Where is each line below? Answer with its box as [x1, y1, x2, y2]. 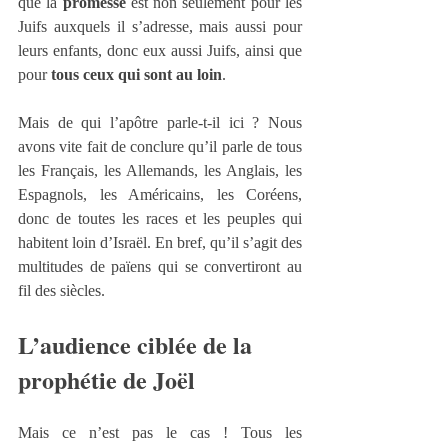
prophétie [18, 361, 123, 397]
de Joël [123, 361, 195, 397]
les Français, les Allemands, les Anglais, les [18, 161, 302, 179]
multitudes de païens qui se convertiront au [18, 257, 302, 275]
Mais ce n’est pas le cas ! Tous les [18, 423, 302, 441]
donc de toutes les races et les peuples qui [18, 209, 302, 227]
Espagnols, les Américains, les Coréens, [18, 185, 302, 203]
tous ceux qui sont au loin [51, 65, 222, 83]
